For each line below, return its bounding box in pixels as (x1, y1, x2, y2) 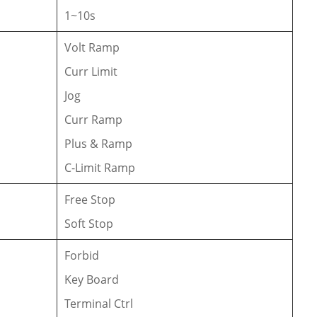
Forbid (64, 247, 100, 263)
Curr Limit (64, 63, 118, 79)
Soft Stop (64, 215, 114, 231)
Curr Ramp (64, 111, 123, 127)
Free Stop (64, 191, 116, 207)
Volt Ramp (64, 39, 120, 55)
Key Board (64, 271, 120, 287)
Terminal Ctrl (64, 295, 134, 311)
